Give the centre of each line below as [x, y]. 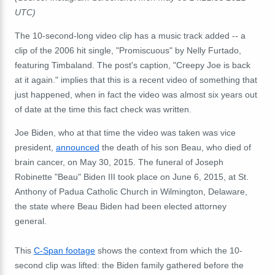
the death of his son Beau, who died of [175, 147]
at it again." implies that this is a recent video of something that [136, 79]
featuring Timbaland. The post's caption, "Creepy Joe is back [133, 65]
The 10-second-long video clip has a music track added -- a [130, 35]
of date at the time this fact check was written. [103, 109]
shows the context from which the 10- [169, 250]
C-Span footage [64, 250]
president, [35, 147]
